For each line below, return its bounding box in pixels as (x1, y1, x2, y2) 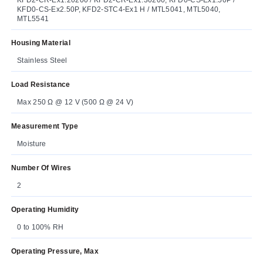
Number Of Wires (11, 163, 72, 172)
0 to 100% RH (17, 222, 64, 231)
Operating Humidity (11, 205, 79, 214)
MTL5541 (17, 14, 49, 23)
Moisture (17, 139, 46, 148)
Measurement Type (11, 122, 78, 130)
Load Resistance (11, 80, 70, 89)
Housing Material (11, 38, 70, 47)
